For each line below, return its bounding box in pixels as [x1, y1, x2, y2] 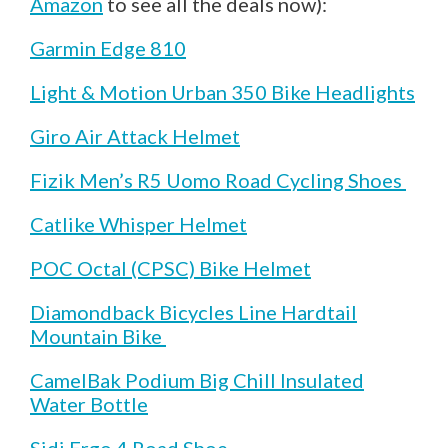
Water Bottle [30, 391, 148, 416]
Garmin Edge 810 [30, 35, 186, 60]
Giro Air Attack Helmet [30, 123, 240, 148]
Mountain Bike [30, 323, 166, 348]
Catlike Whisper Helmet [30, 211, 247, 236]
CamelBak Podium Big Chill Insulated [30, 367, 364, 392]
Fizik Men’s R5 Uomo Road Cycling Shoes [30, 167, 406, 192]
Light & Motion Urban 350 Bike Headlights [30, 79, 415, 104]
